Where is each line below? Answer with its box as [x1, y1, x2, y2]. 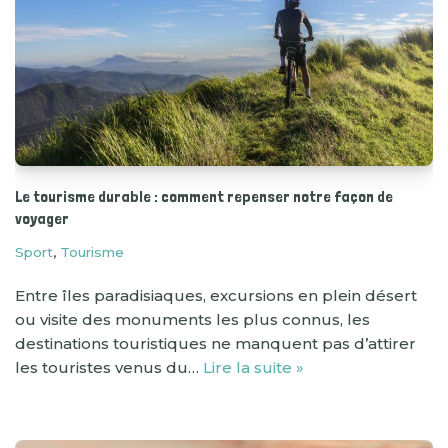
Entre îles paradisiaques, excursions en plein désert [15, 285, 417, 305]
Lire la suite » [203, 357, 304, 377]
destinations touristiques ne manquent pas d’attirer [15, 333, 416, 353]
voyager [15, 208, 69, 228]
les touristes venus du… [15, 357, 203, 377]
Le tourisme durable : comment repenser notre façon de [15, 186, 393, 206]
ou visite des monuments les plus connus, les [15, 309, 370, 329]
